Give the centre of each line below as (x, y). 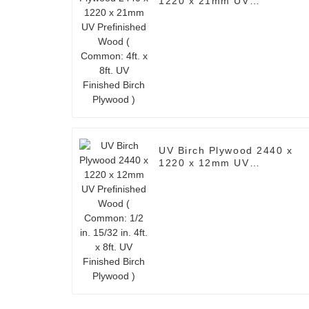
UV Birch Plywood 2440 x (226, 151)
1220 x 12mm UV (204, 163)
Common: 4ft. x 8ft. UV (220, 26)
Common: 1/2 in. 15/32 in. (229, 188)
